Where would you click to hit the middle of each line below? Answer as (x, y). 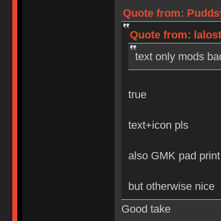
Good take (146, 209)
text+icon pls (158, 125)
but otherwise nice (171, 186)
